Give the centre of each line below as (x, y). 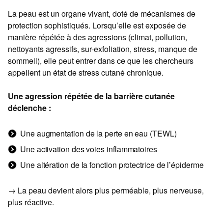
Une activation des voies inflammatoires (89, 149)
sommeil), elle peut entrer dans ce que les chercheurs (101, 61)
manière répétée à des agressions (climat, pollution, (97, 37)
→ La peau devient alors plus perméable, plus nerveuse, (106, 191)
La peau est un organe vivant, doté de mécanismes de (102, 14)
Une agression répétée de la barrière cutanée (91, 96)
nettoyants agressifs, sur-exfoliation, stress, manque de (103, 49)
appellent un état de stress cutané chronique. (86, 73)
